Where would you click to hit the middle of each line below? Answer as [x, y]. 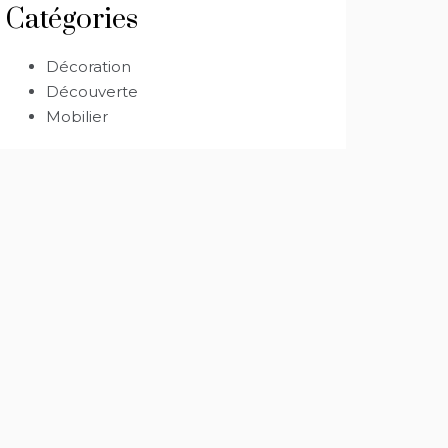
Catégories [72, 20]
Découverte [92, 92]
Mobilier [77, 117]
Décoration [88, 67]
